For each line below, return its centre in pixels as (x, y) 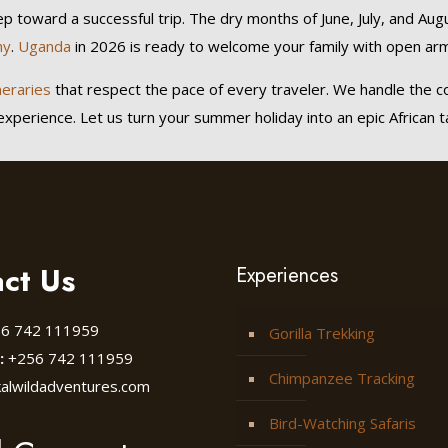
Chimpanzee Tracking (342, 378)
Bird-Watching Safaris (342, 423)
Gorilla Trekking (322, 333)
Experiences (287, 275)
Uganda (44, 46)
